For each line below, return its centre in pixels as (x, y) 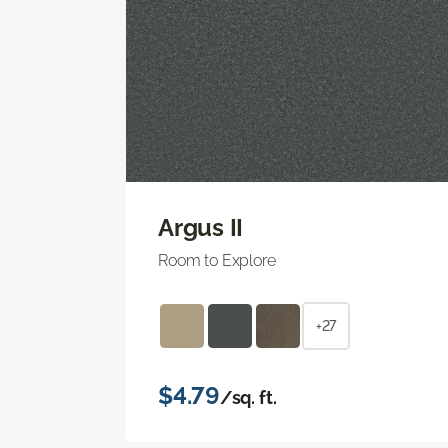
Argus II (201, 227)
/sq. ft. (248, 397)
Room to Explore (217, 260)
